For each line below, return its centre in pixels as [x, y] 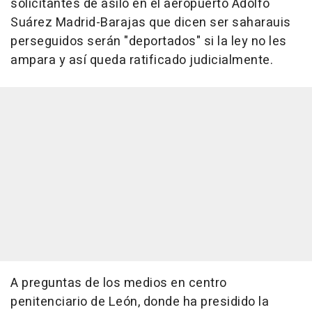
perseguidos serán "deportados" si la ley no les [149, 41]
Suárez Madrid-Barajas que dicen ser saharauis [151, 22]
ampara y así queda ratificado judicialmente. [142, 60]
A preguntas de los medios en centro [119, 283]
